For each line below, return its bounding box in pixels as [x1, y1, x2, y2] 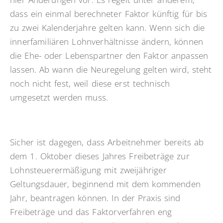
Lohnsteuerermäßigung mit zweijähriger [10, 164, 167, 176]
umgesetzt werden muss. [10, 92, 109, 104]
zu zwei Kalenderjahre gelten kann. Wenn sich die [10, 22, 205, 34]
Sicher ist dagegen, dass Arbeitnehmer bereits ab [10, 136, 204, 148]
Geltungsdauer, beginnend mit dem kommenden [10, 178, 201, 190]
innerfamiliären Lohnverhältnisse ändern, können [10, 36, 204, 48]
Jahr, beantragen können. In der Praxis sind [10, 192, 181, 204]
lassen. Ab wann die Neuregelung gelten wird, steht [10, 64, 212, 76]
